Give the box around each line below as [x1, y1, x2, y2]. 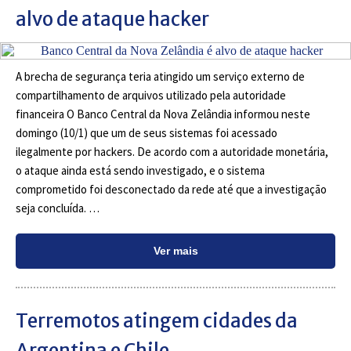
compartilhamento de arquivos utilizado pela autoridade [16, 88, 286, 103]
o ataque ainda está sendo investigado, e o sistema [16, 163, 265, 178]
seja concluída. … [16, 201, 100, 215]
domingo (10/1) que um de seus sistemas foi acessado [16, 125, 277, 140]
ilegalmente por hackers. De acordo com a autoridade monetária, [16, 144, 328, 159]
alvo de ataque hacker [16, 7, 209, 31]
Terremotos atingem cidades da [16, 309, 298, 333]
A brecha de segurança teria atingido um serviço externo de [16, 69, 305, 84]
